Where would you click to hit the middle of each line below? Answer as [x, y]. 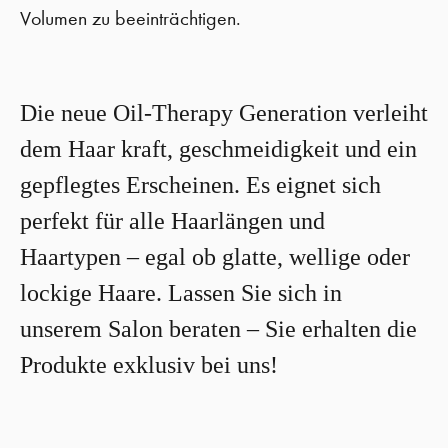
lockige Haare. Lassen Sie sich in [181, 293]
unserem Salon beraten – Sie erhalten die [218, 329]
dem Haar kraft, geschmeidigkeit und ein [218, 149]
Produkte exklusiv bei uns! [149, 365]
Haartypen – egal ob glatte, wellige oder [215, 257]
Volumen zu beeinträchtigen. [130, 18]
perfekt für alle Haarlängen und [172, 221]
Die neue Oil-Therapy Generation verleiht [224, 113]
